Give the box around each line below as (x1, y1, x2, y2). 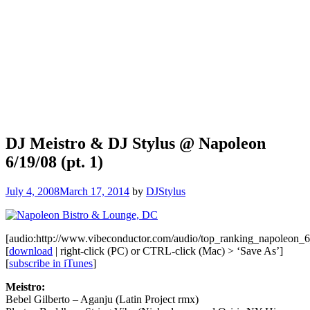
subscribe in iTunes (9, 257, 93, 269)
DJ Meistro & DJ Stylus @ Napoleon (6, 134, 266, 152)
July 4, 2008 (6, 185, 60, 197)
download (9, 244, 53, 257)
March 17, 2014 (60, 185, 129, 197)
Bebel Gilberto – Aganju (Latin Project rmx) (6, 293, 199, 305)
